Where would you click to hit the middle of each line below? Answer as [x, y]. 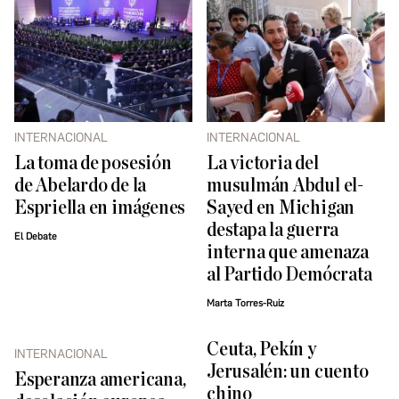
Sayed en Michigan [281, 208]
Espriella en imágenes [100, 208]
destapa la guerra [273, 231]
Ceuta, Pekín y [261, 350]
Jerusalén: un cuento [288, 372]
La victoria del [263, 164]
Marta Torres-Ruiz [245, 304]
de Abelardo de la [81, 186]
